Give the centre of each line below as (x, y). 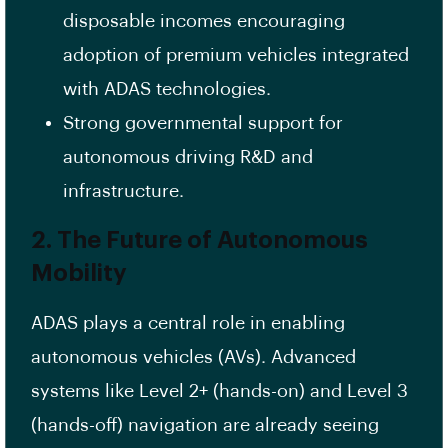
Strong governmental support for (203, 123)
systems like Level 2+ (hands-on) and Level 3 (219, 391)
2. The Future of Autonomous (199, 240)
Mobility (79, 273)
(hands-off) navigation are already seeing (205, 425)
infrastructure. (126, 191)
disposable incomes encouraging (204, 21)
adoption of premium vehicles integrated (236, 55)
